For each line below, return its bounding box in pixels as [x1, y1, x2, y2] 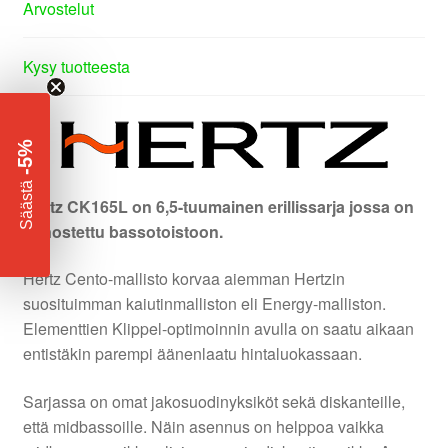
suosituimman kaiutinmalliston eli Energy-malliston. [22, 292, 386, 316]
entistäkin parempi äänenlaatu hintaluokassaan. [22, 342, 362, 366]
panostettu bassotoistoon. [22, 219, 223, 243]
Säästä [17, 180, 35, 230]
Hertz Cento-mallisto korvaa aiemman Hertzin [22, 267, 345, 291]
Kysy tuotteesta [22, 55, 130, 79]
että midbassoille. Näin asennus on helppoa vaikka [22, 414, 384, 438]
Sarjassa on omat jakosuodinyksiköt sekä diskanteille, [22, 389, 405, 413]
